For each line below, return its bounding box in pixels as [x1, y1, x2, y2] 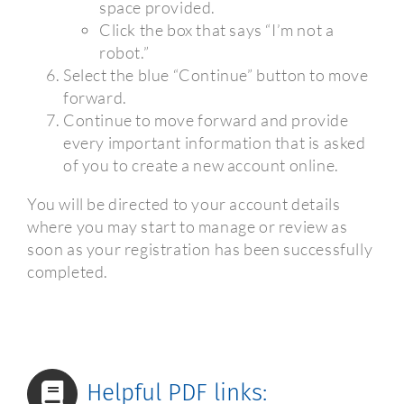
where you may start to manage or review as [27, 216, 348, 237]
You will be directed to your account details [27, 194, 341, 215]
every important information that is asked [63, 133, 366, 153]
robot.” [99, 42, 150, 63]
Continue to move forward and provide [63, 110, 349, 131]
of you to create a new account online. [63, 155, 339, 176]
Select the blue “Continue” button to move [63, 65, 369, 86]
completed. [27, 262, 108, 282]
